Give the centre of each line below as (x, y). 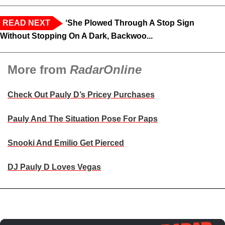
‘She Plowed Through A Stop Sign (130, 23)
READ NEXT (26, 23)
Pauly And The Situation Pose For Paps (83, 119)
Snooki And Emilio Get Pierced (66, 143)
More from (39, 69)
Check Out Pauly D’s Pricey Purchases (81, 94)
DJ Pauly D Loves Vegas (54, 167)
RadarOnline (106, 69)
